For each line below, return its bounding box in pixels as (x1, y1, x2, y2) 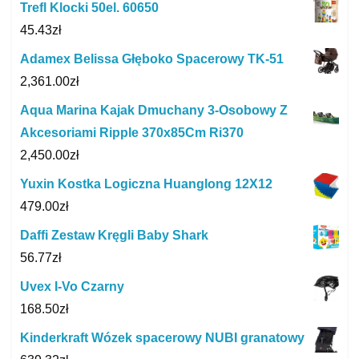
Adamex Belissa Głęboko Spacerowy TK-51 (20, 52, 284, 67)
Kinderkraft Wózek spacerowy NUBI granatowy (20, 331, 305, 345)
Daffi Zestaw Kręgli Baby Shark (20, 228, 208, 243)
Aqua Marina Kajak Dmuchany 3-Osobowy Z (20, 103, 288, 118)
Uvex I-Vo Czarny (20, 280, 124, 294)
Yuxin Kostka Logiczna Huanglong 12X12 (20, 177, 272, 192)
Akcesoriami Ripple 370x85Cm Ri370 (20, 126, 244, 140)
